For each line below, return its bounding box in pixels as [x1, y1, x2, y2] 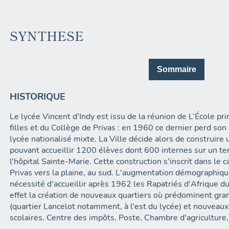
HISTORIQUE [10, 90, 66, 103]
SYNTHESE [10, 27, 84, 44]
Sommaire [157, 64, 197, 74]
